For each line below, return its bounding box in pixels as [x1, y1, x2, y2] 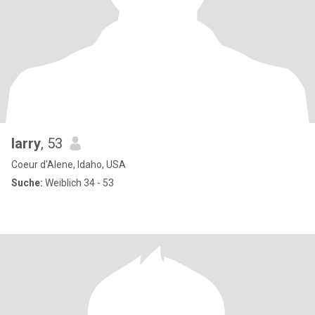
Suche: [11, 177, 43, 188]
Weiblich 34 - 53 [43, 177, 114, 188]
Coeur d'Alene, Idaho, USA [11, 159, 126, 170]
